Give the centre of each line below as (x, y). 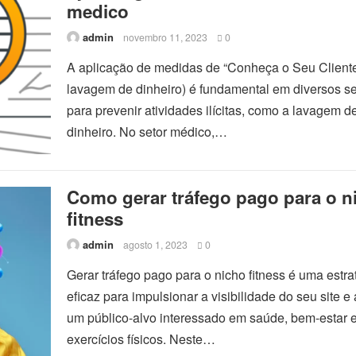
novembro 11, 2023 (165, 37)
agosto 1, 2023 (155, 245)
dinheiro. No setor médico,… (147, 132)
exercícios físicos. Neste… (141, 339)
